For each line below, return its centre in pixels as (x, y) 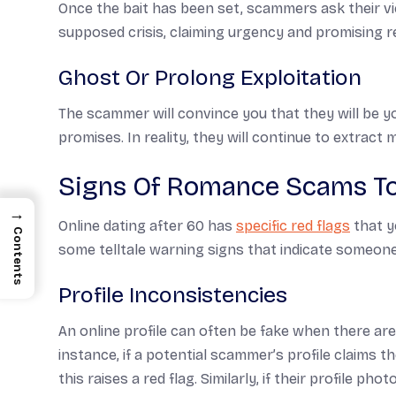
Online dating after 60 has (147, 226)
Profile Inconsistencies (173, 295)
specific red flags (293, 226)
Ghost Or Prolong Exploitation (210, 78)
